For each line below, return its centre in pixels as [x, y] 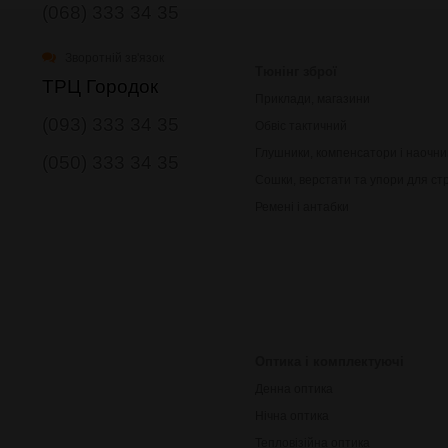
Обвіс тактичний [301, 125]
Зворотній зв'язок [113, 57]
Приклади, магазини [312, 98]
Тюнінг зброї [296, 71]
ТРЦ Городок [100, 86]
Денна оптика [294, 388]
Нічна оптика [292, 415]
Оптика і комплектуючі [329, 361]
